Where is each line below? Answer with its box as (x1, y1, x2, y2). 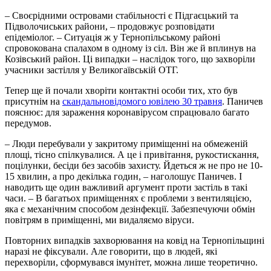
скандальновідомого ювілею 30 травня (62, 96, 222, 107)
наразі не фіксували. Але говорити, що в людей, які (5, 246, 217, 257)
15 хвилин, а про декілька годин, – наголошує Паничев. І (5, 171, 242, 182)
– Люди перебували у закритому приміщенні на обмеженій (5, 139, 248, 149)
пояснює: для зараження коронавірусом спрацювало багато (5, 107, 249, 118)
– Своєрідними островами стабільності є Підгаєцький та (5, 10, 238, 21)
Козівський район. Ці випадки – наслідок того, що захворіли (5, 54, 255, 65)
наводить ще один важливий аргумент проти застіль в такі (5, 182, 247, 193)
